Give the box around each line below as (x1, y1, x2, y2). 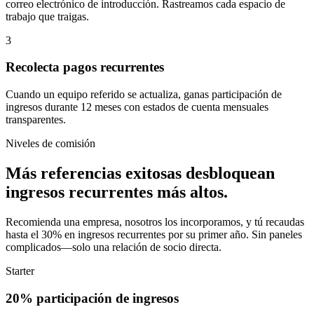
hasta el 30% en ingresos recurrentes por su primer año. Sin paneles (6, 228, 302, 240)
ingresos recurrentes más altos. (6, 182, 228, 201)
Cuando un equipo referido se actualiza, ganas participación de (6, 88, 282, 101)
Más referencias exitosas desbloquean (6, 163, 275, 182)
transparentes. (6, 114, 66, 126)
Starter (6, 264, 34, 277)
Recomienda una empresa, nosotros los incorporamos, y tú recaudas (6, 215, 304, 228)
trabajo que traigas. (6, 10, 89, 22)
